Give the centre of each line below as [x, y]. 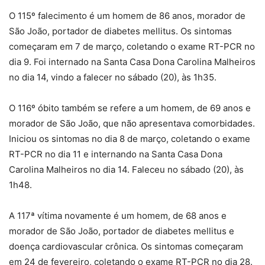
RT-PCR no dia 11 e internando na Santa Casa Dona [116, 154]
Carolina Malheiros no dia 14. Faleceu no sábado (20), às [126, 169]
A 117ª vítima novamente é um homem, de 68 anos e [118, 215]
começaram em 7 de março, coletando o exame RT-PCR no [132, 46]
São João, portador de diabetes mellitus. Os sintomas [120, 31]
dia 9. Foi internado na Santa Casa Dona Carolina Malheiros [132, 62]
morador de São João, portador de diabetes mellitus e [122, 231]
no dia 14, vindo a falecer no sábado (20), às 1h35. [113, 77]
